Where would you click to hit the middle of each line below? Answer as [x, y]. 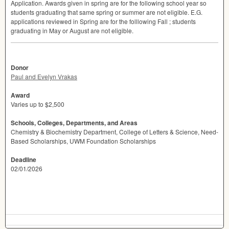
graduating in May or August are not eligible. [72, 31]
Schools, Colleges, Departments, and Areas [74, 123]
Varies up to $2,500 [38, 104]
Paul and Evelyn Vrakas [44, 77]
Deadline [24, 160]
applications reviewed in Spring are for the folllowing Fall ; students [103, 21]
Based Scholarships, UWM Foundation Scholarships [83, 141]
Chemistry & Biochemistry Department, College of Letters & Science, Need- [114, 132]
